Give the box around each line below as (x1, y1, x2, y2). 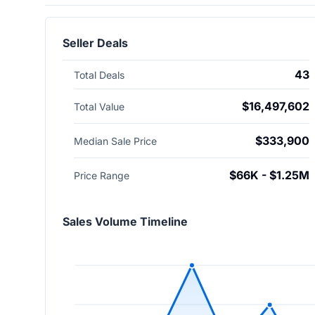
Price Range (74, 169, 129, 181)
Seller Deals (63, 36, 128, 50)
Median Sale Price (74, 135, 157, 147)
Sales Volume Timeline (63, 214, 188, 229)
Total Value (74, 101, 124, 112)
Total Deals (74, 69, 124, 81)
